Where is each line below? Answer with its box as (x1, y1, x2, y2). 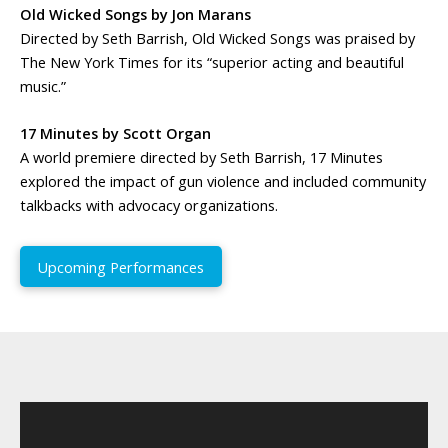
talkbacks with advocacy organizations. (20, 195, 278, 216)
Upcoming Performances (37, 256, 205, 277)
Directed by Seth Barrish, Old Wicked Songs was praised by (20, 27, 415, 48)
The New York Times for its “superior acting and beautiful (20, 51, 404, 72)
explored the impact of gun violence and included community (20, 171, 426, 192)
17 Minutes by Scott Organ (20, 123, 211, 144)
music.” (20, 75, 66, 96)
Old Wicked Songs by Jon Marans (20, 3, 251, 24)
